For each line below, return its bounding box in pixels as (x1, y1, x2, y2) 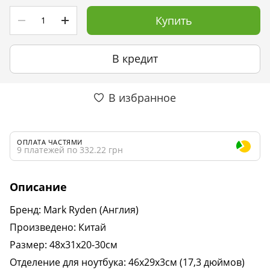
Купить (155, 13, 192, 28)
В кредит (112, 51, 158, 66)
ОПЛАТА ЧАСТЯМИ (17, 137, 83, 146)
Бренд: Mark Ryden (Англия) (10, 202, 139, 216)
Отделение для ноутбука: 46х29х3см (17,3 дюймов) (10, 255, 245, 269)
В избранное (108, 90, 176, 105)
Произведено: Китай (10, 220, 106, 234)
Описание (10, 179, 67, 194)
